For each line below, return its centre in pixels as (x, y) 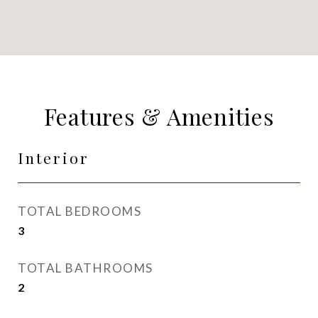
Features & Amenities (159, 116)
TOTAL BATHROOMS (86, 268)
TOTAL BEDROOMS (79, 211)
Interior (54, 158)
